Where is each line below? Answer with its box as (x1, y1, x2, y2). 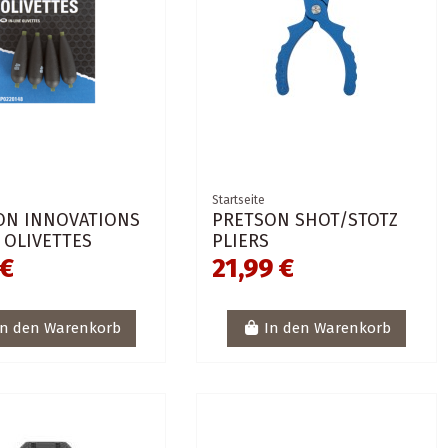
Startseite (212, 192, 266, 207)
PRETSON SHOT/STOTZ (212, 208, 399, 231)
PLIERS (212, 229, 270, 252)
